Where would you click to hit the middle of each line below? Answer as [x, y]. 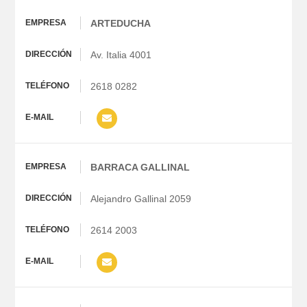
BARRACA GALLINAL [140, 167]
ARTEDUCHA [121, 23]
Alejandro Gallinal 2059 [141, 199]
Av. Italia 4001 [123, 55]
